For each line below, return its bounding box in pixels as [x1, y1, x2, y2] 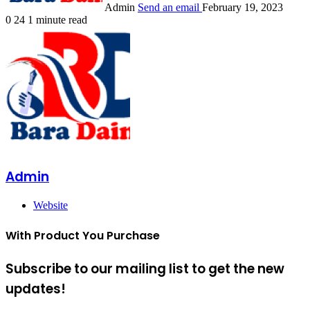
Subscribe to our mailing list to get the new [6, 259, 284, 278]
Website [33, 199, 68, 212]
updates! [6, 279, 66, 298]
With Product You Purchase [6, 227, 160, 244]
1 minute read [28, 13, 87, 26]
